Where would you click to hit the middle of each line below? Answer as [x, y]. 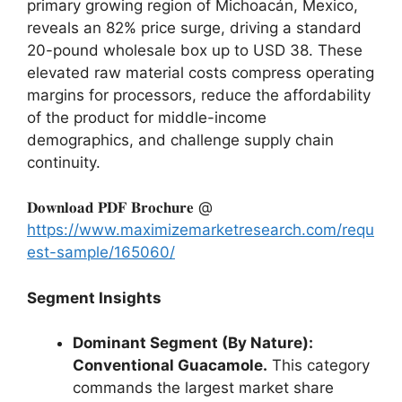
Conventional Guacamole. [170, 365]
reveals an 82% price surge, [126, 27]
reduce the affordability [284, 95]
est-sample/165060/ [101, 252]
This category [319, 365]
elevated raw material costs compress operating [201, 72]
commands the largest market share [203, 388]
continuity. [64, 162]
